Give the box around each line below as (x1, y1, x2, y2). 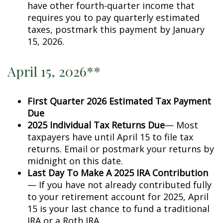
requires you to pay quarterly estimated (27, 11, 200, 23)
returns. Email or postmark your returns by (27, 143, 214, 155)
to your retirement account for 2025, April (27, 191, 209, 203)
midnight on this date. (27, 155, 123, 167)
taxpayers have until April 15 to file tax (27, 131, 193, 143)
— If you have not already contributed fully (27, 179, 212, 191)
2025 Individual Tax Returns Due (27, 119, 165, 131)
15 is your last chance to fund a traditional (27, 203, 210, 215)
